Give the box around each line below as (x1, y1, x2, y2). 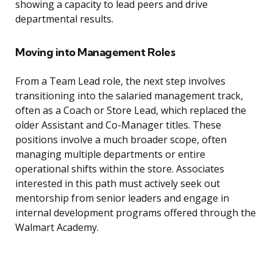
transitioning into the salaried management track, (15, 89, 243, 103)
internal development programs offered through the (15, 206, 256, 220)
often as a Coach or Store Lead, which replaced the (15, 104, 246, 118)
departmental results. (15, 12, 113, 26)
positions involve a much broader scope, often (15, 133, 227, 147)
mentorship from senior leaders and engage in (15, 191, 229, 205)
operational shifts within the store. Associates (15, 162, 224, 176)
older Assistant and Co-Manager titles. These (15, 118, 221, 132)
